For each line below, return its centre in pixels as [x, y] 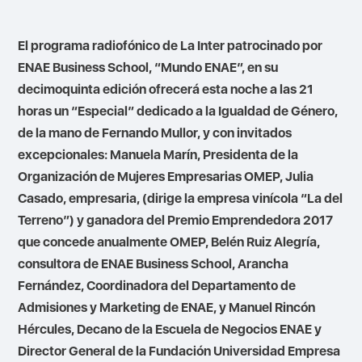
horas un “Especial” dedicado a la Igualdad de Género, [178, 111]
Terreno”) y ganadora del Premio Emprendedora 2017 [176, 220]
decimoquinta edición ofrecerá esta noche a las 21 [166, 89]
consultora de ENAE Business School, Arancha [154, 263]
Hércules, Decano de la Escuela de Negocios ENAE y [170, 329]
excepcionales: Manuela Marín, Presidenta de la [158, 154]
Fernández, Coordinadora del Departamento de [157, 285]
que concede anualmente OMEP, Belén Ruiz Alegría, [169, 242]
